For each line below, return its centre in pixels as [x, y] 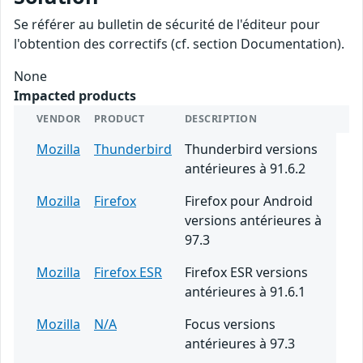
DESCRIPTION [221, 119]
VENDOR [59, 119]
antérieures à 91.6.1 [245, 292]
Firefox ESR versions [246, 273]
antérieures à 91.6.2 [245, 169]
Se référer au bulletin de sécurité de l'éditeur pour [167, 25]
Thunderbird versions [251, 149]
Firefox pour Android [249, 201]
